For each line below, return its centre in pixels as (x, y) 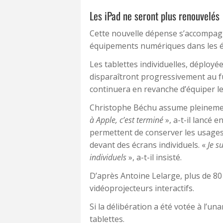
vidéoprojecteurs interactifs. (142, 188)
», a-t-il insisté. (154, 157)
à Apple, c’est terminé (126, 120)
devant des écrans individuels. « (149, 145)
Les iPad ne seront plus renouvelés (155, 15)
